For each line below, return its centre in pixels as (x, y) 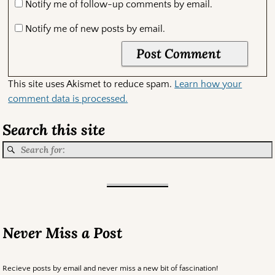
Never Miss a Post (63, 233)
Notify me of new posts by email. (95, 29)
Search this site (54, 130)
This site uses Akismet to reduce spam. (91, 84)
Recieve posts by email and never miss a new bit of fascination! (110, 269)
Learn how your (208, 84)
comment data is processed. (68, 99)
